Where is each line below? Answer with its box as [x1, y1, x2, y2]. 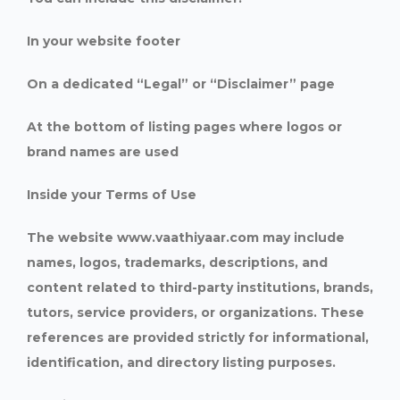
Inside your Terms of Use [27, 187, 196, 203]
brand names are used [27, 144, 179, 160]
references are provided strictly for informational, [27, 329, 369, 346]
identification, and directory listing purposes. [27, 354, 336, 371]
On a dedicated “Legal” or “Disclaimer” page [27, 76, 335, 92]
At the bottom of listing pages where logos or [27, 119, 342, 135]
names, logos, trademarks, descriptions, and [27, 254, 328, 271]
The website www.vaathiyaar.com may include [27, 229, 345, 246]
